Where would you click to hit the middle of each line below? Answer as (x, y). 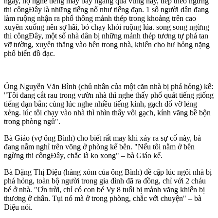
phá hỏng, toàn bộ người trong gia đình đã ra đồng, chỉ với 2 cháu (105, 181)
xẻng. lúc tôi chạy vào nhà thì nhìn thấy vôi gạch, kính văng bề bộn (107, 113)
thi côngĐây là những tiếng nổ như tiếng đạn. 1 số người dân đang (106, 10)
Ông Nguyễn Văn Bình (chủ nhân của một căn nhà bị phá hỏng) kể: (109, 87)
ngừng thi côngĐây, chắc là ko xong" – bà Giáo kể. (83, 156)
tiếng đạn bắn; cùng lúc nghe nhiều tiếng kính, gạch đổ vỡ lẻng (100, 104)
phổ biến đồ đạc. (30, 54)
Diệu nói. (18, 207)
